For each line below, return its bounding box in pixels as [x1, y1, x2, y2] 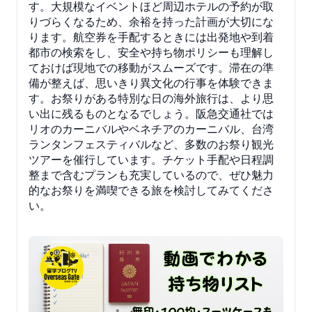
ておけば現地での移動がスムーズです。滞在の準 [29, 61, 274, 75]
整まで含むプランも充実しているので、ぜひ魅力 [29, 168, 274, 182]
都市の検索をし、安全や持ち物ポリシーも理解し [29, 45, 274, 60]
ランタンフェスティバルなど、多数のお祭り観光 [29, 137, 274, 152]
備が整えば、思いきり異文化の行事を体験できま [29, 76, 274, 91]
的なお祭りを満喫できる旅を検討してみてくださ [29, 183, 274, 198]
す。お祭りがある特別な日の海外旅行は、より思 [29, 91, 274, 106]
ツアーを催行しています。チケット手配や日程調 [29, 153, 274, 167]
